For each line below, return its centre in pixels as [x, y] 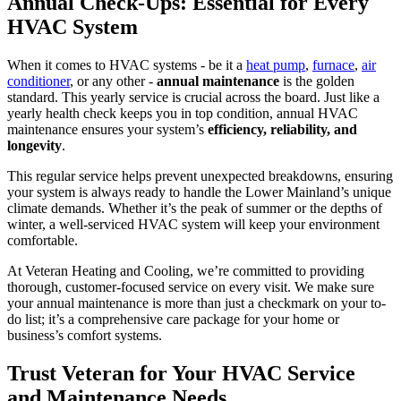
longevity [34, 146]
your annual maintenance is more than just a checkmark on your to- [196, 303]
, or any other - [113, 81]
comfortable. [43, 241]
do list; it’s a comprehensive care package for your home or [173, 320]
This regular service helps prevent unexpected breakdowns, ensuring [200, 176]
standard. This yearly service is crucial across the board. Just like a [193, 98]
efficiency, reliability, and [282, 130]
